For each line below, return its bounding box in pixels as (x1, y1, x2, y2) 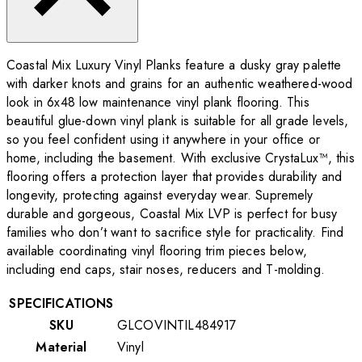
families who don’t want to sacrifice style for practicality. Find (6, 223, 344, 242)
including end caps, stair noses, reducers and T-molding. (6, 260, 325, 280)
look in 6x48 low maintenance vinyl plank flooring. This (6, 93, 309, 112)
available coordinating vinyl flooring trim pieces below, (6, 242, 307, 261)
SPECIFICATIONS (9, 294, 114, 314)
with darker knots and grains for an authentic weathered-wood (6, 74, 353, 94)
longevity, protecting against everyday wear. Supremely (6, 186, 314, 205)
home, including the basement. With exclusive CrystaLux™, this (6, 149, 355, 168)
